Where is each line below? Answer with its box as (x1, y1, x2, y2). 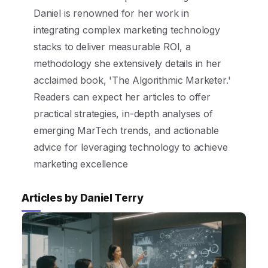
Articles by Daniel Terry (22, 191, 144, 204)
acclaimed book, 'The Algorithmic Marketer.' (33, 74, 231, 86)
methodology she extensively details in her (33, 57, 221, 69)
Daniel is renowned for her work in (33, 7, 190, 19)
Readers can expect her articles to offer (33, 91, 211, 103)
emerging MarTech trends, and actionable (33, 124, 220, 136)
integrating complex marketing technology (33, 24, 220, 36)
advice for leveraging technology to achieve (33, 141, 228, 153)
